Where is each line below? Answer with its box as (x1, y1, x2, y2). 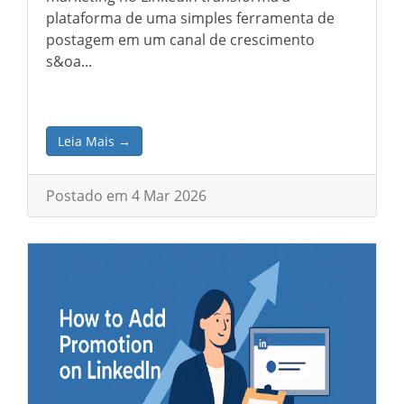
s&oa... (46, 51, 92, 71)
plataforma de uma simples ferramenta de (46, 8, 335, 28)
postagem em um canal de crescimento (46, 30, 315, 50)
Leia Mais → (58, 133, 131, 150)
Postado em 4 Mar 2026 (46, 186, 207, 206)
